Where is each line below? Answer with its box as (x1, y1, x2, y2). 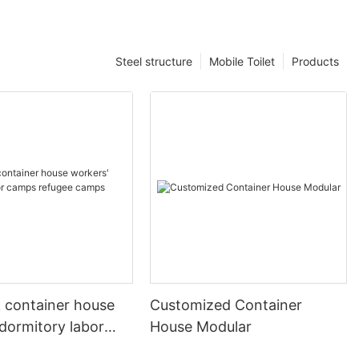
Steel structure (115, 54, 192, 69)
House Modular (150, 318, 252, 335)
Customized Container (150, 296, 303, 313)
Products (292, 54, 339, 69)
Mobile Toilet (209, 54, 275, 69)
